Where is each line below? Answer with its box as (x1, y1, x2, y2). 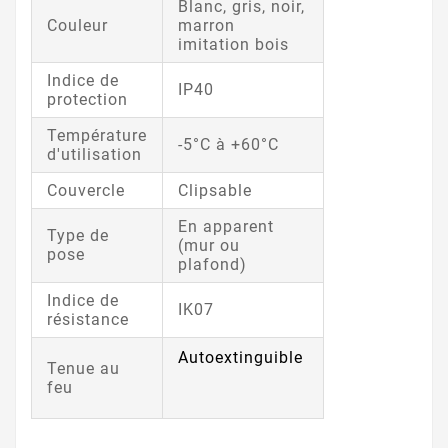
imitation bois (178, 34, 294, 54)
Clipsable (178, 180, 252, 200)
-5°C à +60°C (178, 134, 279, 154)
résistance (47, 309, 134, 329)
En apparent (178, 216, 274, 236)
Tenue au (47, 358, 120, 378)
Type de (47, 225, 109, 245)
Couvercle (47, 180, 130, 200)
